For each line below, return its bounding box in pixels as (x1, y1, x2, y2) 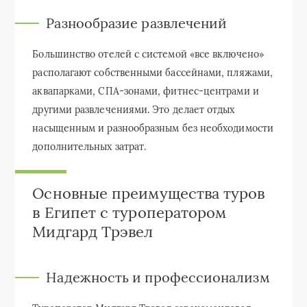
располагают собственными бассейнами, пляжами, (32, 66, 273, 79)
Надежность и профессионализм (46, 268, 270, 286)
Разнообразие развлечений (46, 14, 228, 32)
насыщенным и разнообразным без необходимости (32, 121, 273, 134)
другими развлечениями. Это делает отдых (32, 103, 235, 116)
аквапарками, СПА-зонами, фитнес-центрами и (32, 84, 259, 97)
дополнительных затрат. (32, 140, 147, 153)
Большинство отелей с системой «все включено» (32, 47, 264, 60)
